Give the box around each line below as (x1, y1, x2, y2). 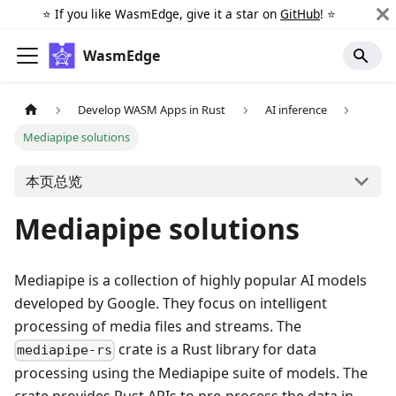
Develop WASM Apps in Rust (78, 102, 226, 118)
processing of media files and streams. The (14, 316, 301, 337)
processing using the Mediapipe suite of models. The (14, 363, 368, 384)
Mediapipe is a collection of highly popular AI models (14, 270, 367, 291)
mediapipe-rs (17, 342, 113, 359)
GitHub (280, 5, 320, 22)
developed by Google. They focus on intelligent (14, 293, 327, 314)
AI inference (264, 102, 327, 118)
